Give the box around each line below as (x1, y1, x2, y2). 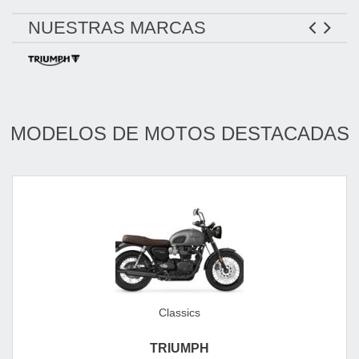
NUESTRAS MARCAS (28, 18, 206, 38)
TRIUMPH (150, 341, 209, 355)
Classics (159, 306, 200, 319)
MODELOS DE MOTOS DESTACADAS (10, 123, 349, 144)
